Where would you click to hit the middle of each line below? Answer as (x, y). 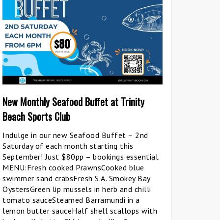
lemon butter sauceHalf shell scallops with (80, 210)
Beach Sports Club (36, 116)
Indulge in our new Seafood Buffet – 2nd (75, 135)
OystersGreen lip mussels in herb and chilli (77, 189)
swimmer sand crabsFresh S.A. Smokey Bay (76, 178)
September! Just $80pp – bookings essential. (81, 156)
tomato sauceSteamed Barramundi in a (71, 200)
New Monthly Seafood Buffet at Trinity (73, 101)
